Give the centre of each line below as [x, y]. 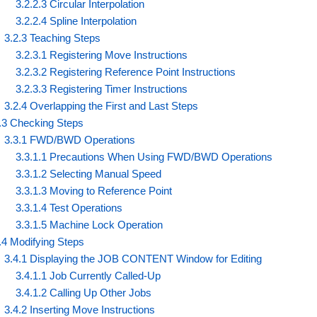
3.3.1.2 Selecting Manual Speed [89, 173]
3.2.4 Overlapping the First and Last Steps [102, 105]
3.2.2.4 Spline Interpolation [76, 21]
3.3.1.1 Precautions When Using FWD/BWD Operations [144, 156]
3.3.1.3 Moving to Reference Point [94, 190]
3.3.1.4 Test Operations [69, 207]
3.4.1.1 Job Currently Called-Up [88, 275]
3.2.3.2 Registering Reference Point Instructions [126, 71]
